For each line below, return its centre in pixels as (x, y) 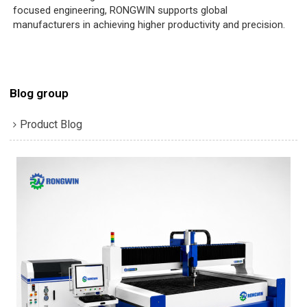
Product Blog (51, 124)
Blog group (39, 93)
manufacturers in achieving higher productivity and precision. (149, 25)
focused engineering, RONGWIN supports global (121, 11)
